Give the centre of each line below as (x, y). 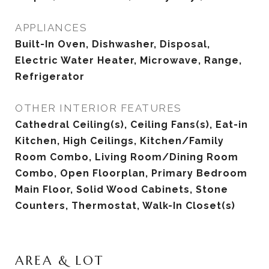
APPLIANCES (51, 28)
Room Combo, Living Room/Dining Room (127, 157)
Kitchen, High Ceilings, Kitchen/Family (119, 141)
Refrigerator (50, 77)
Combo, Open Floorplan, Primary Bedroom (131, 173)
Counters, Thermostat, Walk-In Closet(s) (125, 206)
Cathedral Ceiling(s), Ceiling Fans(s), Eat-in (131, 125)
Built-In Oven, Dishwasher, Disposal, (113, 44)
